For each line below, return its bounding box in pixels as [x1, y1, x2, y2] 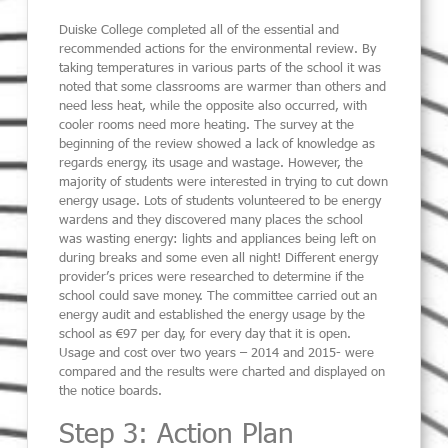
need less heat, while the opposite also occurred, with [59, 97, 368, 114]
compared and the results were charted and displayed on [59, 363, 386, 380]
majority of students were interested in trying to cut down [59, 173, 389, 190]
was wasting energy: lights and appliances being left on [59, 230, 377, 247]
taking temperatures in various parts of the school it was [59, 59, 382, 76]
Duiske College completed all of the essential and [59, 21, 340, 38]
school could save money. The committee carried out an [59, 287, 378, 304]
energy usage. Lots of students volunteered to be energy [59, 192, 382, 209]
